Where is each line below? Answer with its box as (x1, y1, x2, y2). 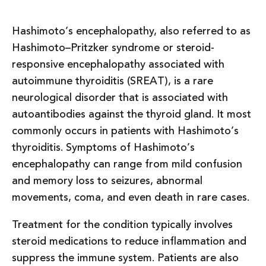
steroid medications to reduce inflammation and (12, 233, 246, 249)
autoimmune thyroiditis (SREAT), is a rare (12, 72, 213, 89)
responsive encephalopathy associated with (12, 56, 224, 72)
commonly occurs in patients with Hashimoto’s (12, 122, 239, 139)
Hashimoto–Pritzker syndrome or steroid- (12, 39, 214, 56)
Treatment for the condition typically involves (12, 216, 233, 233)
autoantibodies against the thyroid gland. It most (12, 106, 251, 122)
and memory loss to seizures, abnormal (12, 172, 202, 189)
